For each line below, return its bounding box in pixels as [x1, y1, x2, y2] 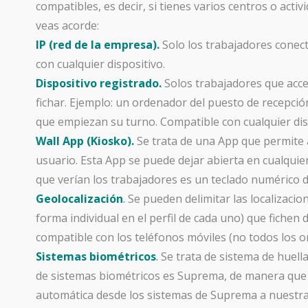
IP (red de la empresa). [36, 37, 159, 53]
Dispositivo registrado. [36, 76, 162, 91]
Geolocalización [36, 191, 123, 207]
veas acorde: [36, 18, 99, 34]
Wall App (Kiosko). [36, 133, 134, 149]
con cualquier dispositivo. [36, 56, 165, 72]
